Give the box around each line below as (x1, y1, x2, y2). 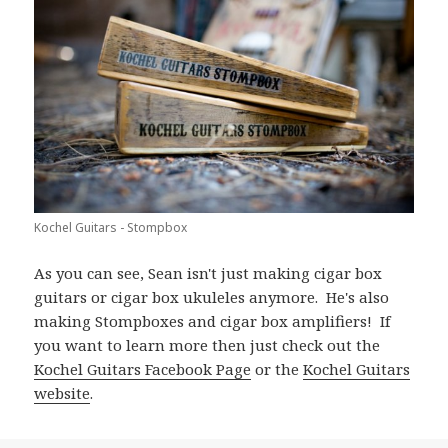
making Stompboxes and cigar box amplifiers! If (34, 310, 391, 331)
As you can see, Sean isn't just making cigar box (34, 262, 383, 283)
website (34, 382, 91, 403)
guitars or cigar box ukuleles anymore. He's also (34, 286, 390, 307)
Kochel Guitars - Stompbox (34, 218, 188, 236)
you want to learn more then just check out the (34, 334, 381, 355)
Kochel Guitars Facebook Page (34, 358, 252, 379)
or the (251, 358, 304, 379)
